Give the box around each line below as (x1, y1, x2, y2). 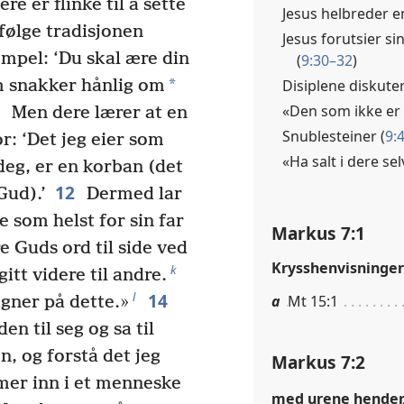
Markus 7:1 (271, 220, 365, 245)
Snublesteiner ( (282, 126, 385, 146)
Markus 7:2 (271, 350, 365, 375)
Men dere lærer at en (6, 103, 188, 124)
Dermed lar (81, 184, 182, 206)
